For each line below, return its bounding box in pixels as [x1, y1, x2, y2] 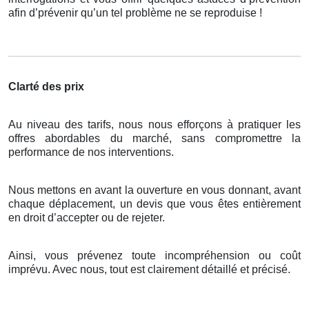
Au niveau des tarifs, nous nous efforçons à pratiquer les [8, 119, 301, 131]
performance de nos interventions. [8, 146, 174, 159]
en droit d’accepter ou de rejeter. [8, 212, 165, 224]
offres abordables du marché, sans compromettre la [8, 132, 301, 145]
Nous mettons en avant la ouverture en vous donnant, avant [8, 184, 301, 197]
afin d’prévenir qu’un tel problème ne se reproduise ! [8, 7, 262, 19]
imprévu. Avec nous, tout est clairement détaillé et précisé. [8, 263, 290, 276]
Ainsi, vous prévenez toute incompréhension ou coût [8, 250, 301, 262]
